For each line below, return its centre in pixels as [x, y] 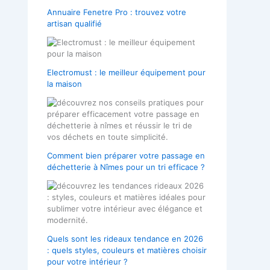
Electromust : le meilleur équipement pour [126, 72]
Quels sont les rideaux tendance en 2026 [125, 238]
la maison [64, 83]
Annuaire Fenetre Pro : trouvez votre [117, 12]
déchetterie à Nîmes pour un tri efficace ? [126, 167]
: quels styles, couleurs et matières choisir [127, 250]
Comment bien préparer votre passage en [126, 155]
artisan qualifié [74, 23]
